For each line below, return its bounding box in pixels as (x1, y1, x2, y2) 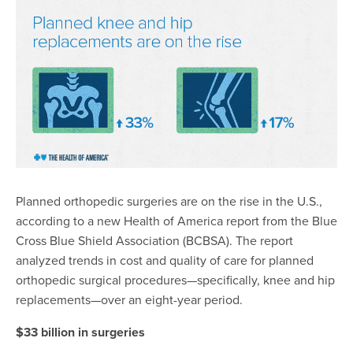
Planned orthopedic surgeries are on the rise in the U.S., (16, 192, 322, 210)
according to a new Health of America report (16, 212, 262, 230)
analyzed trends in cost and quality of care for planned (16, 251, 314, 269)
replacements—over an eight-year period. (16, 291, 249, 309)
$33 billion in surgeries (16, 323, 145, 342)
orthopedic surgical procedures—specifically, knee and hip (16, 271, 335, 289)
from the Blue (262, 212, 337, 230)
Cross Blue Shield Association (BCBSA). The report (16, 232, 293, 250)
